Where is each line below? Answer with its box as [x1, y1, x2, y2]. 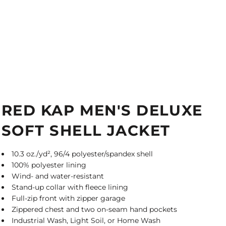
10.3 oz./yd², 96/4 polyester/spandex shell [12, 149, 153, 158]
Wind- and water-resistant [12, 172, 104, 181]
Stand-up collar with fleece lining [12, 183, 128, 192]
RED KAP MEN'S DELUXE [2, 101, 203, 119]
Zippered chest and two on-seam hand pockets [12, 205, 177, 214]
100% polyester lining [12, 160, 86, 169]
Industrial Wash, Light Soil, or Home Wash [12, 216, 160, 225]
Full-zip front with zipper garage [12, 194, 125, 203]
